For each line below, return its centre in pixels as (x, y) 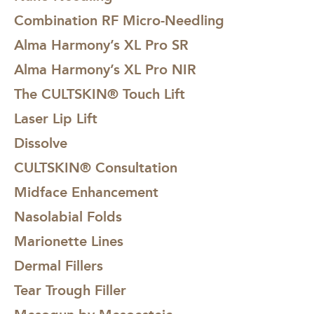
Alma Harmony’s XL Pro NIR (105, 69)
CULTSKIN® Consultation (96, 167)
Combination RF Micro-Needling (119, 20)
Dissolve (41, 143)
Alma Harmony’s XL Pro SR (101, 45)
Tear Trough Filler (70, 290)
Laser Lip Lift (56, 118)
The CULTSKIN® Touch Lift (100, 94)
